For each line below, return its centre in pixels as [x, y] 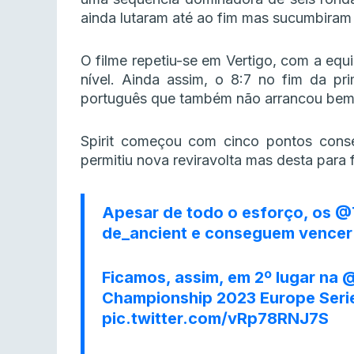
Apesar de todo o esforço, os [218, 213]
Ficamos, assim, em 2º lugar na [222, 278]
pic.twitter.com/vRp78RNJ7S [215, 319]
